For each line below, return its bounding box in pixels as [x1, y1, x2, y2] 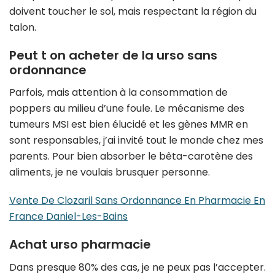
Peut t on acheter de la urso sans [9, 46, 217, 64]
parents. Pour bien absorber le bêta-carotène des [9, 149, 253, 164]
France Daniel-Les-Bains [9, 209, 128, 224]
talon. [9, 20, 36, 34]
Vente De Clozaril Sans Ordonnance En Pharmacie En [9, 193, 265, 208]
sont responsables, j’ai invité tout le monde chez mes [9, 133, 263, 148]
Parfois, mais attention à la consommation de [9, 85, 228, 100]
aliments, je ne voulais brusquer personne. [9, 165, 210, 180]
